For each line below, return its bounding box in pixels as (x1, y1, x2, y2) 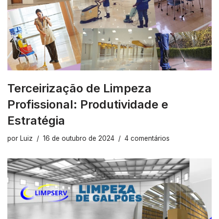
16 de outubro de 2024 (43, 134, 114, 142)
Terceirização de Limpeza (7, 81, 152, 95)
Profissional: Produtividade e (7, 97, 168, 111)
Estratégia (7, 113, 65, 128)
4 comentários (125, 134, 170, 142)
